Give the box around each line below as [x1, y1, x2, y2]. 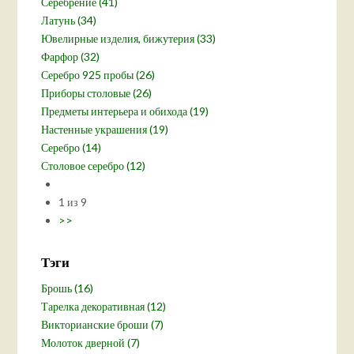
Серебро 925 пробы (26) [41, 68, 156, 82]
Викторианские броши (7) [41, 318, 164, 332]
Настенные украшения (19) [41, 122, 169, 137]
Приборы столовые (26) [41, 86, 153, 100]
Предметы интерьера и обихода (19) [41, 104, 209, 119]
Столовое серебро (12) [41, 159, 146, 173]
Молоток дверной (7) [41, 336, 141, 350]
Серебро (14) [41, 141, 102, 155]
